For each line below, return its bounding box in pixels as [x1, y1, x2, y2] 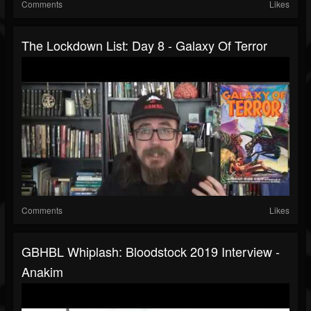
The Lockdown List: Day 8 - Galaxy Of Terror [22, 36, 267, 55]
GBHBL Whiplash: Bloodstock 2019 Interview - [22, 242, 280, 261]
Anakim [22, 262, 63, 281]
